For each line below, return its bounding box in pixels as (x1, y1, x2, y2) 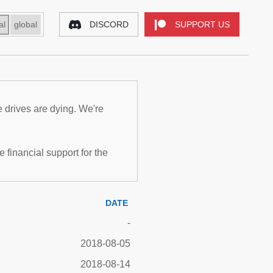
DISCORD (90, 19, 129, 29)
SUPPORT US (175, 19, 230, 29)
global (14, 19, 37, 29)
